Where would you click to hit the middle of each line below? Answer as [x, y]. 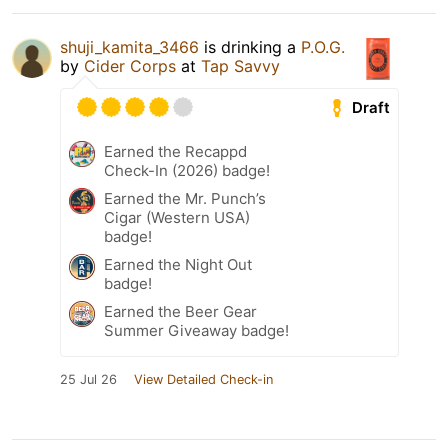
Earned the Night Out [178, 265]
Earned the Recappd [175, 152]
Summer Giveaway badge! [196, 331]
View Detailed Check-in [203, 380]
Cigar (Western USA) [177, 218]
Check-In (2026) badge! [187, 171]
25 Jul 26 [88, 380]
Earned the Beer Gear [180, 312]
